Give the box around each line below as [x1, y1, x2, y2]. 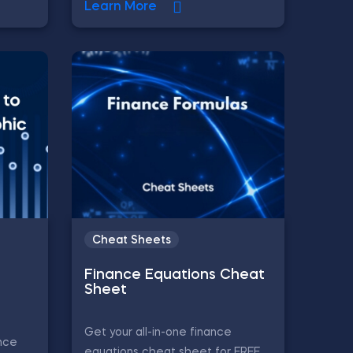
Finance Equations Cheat [84, 268, 265, 282]
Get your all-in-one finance [84, 327, 232, 338]
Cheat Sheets [92, 235, 171, 246]
